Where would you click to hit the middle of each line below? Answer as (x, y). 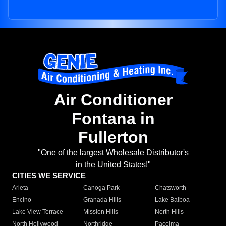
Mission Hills (101, 212)
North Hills (169, 212)
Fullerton (113, 137)
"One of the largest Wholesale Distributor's (113, 153)
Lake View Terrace (38, 212)
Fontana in (113, 119)
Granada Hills (102, 200)
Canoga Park (102, 188)
